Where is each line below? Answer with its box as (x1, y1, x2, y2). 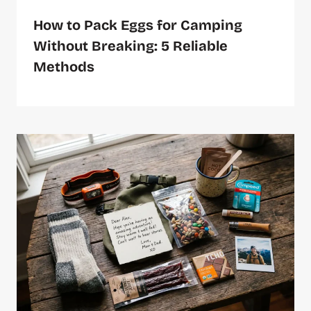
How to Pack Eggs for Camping (33, 17, 242, 34)
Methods (33, 58, 94, 76)
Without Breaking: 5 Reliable (33, 37, 228, 55)
